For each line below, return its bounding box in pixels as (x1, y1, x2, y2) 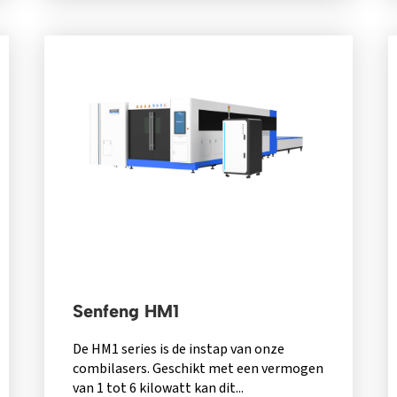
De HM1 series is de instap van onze (72, 339, 284, 359)
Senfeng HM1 (72, 300, 179, 322)
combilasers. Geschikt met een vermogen (72, 358, 323, 378)
